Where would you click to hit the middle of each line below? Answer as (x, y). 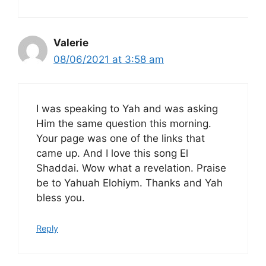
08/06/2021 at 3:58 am (109, 59)
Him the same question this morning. (124, 124)
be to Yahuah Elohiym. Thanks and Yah (129, 183)
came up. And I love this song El (112, 153)
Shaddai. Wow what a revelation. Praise (131, 168)
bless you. (61, 198)
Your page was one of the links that (121, 139)
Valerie (71, 42)
